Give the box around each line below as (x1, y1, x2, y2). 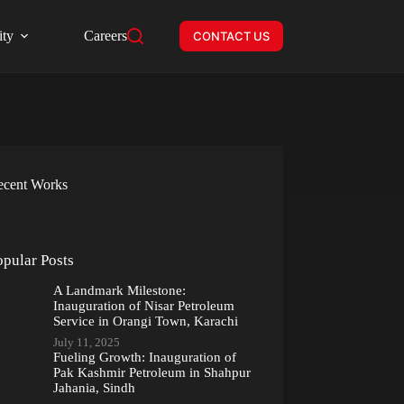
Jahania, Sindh (52, 380, 135, 395)
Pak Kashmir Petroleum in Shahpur (52, 364, 251, 380)
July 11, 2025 (52, 335, 120, 349)
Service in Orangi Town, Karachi (52, 313, 238, 328)
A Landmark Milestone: (52, 282, 186, 298)
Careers (83, 28, 127, 43)
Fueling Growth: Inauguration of (52, 349, 236, 364)
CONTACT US (192, 29, 270, 43)
